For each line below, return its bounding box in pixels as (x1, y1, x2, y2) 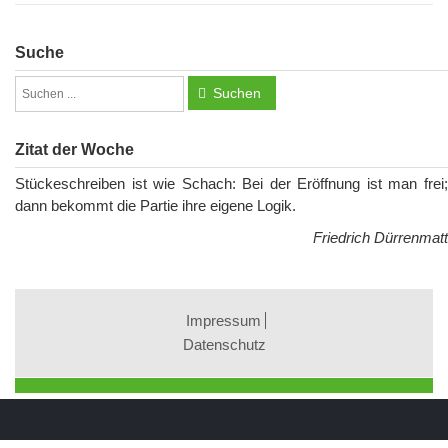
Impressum (186, 312, 261, 330)
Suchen (213, 85, 261, 102)
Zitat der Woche (15, 141, 134, 159)
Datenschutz (182, 336, 266, 354)
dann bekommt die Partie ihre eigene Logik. (15, 197, 296, 215)
